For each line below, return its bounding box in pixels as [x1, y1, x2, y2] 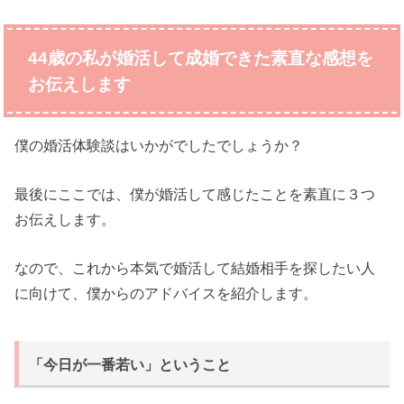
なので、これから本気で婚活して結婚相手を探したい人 [14, 260, 376, 277]
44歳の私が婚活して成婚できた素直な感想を [27, 48, 373, 68]
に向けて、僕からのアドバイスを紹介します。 [14, 285, 318, 302]
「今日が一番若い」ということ [29, 356, 232, 372]
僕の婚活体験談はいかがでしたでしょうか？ [14, 136, 304, 153]
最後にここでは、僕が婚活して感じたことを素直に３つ [14, 186, 376, 203]
